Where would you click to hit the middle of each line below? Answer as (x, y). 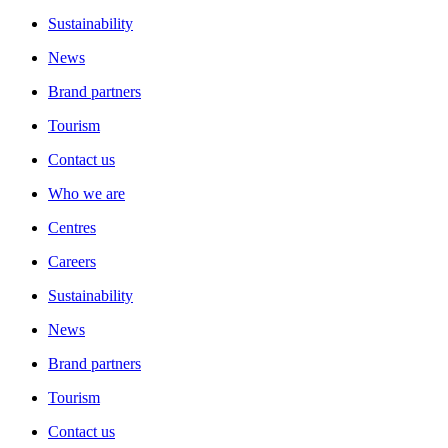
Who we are (86, 193)
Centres (72, 227)
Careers (72, 261)
